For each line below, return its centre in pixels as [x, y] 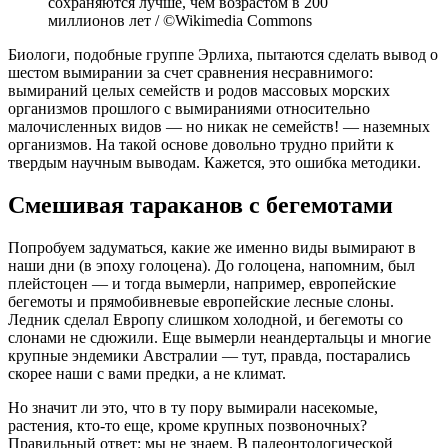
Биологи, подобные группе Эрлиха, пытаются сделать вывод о [223, 54]
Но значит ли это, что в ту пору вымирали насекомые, [193, 407]
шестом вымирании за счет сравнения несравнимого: [190, 72]
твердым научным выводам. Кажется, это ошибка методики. [214, 162]
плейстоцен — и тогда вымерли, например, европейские [202, 283]
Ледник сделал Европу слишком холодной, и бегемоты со [205, 319]
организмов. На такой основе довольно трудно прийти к [201, 144]
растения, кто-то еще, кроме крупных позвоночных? [187, 425]
